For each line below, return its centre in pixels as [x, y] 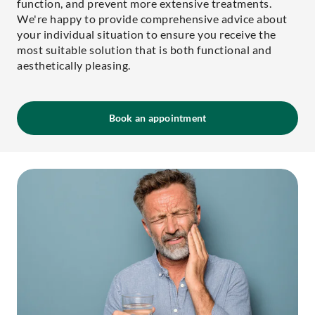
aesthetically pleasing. [74, 65]
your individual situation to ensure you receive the [147, 34]
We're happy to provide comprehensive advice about [152, 19]
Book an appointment [157, 118]
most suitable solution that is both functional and [144, 50]
